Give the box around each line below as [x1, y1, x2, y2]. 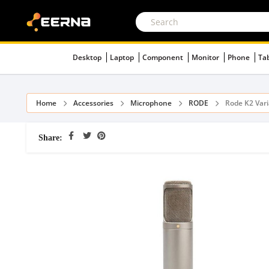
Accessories [73, 98, 113, 108]
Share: [38, 131, 62, 143]
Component [142, 52, 185, 62]
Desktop [73, 52, 103, 62]
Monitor [192, 52, 221, 62]
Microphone [130, 98, 172, 108]
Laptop [110, 52, 136, 62]
